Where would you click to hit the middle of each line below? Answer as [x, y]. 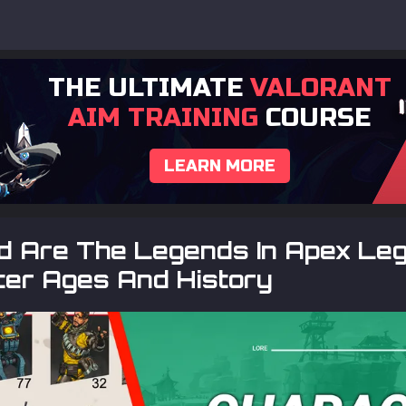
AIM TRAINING [163, 118]
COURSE [314, 118]
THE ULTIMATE [149, 88]
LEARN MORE [219, 166]
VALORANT [320, 88]
